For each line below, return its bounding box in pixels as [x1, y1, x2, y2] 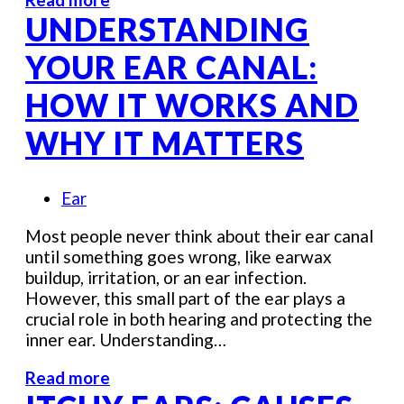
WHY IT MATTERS [25, 124, 304, 162]
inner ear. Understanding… [25, 329, 226, 351]
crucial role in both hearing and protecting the [25, 308, 372, 330]
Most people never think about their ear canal [25, 225, 373, 247]
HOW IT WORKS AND [25, 86, 359, 124]
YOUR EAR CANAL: [25, 48, 317, 87]
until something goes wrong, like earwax [25, 246, 332, 268]
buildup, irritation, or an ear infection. [25, 267, 307, 289]
